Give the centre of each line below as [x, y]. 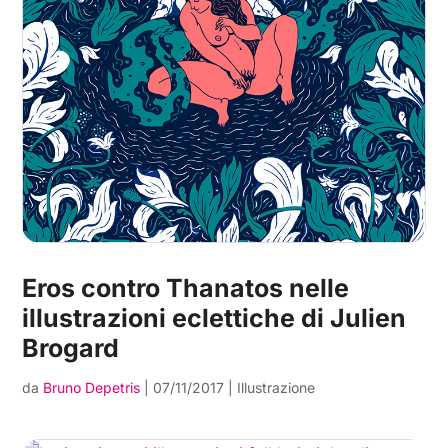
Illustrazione [276, 388]
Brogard [71, 348]
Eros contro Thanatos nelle [186, 288]
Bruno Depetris [92, 388]
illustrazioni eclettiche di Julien [214, 318]
